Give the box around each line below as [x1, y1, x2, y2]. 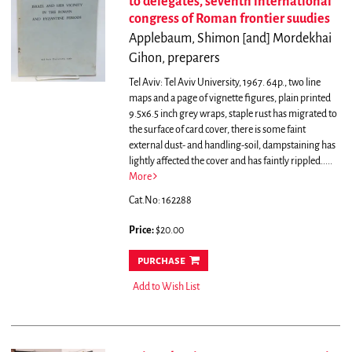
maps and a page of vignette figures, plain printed [128, 93, 331, 104]
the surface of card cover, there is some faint [128, 124, 306, 136]
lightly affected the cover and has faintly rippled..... [128, 156, 332, 167]
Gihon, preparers [128, 51, 220, 66]
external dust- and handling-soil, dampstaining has [128, 140, 335, 152]
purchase [137, 255, 185, 267]
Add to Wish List [132, 281, 200, 293]
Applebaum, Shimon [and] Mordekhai [128, 31, 332, 46]
